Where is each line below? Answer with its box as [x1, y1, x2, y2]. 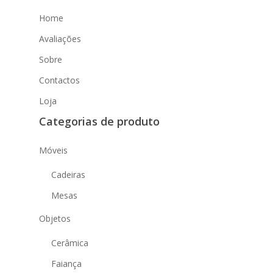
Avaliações [39, 33, 81, 44]
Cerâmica [51, 237, 88, 249]
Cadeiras [51, 169, 85, 180]
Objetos [39, 213, 71, 224]
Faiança [51, 258, 82, 269]
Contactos [39, 74, 80, 86]
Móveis [39, 144, 68, 156]
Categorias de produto [39, 114, 160, 129]
